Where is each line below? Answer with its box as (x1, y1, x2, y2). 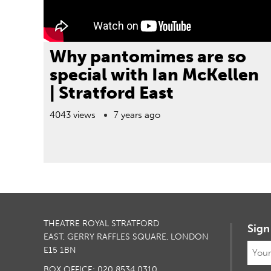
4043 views (50, 109, 96, 120)
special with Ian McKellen (50, 65, 259, 85)
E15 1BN (44, 245, 76, 255)
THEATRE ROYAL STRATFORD (44, 218, 159, 229)
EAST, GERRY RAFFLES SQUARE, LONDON (44, 232, 209, 242)
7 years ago (114, 109, 160, 120)
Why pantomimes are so (50, 47, 246, 67)
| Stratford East (50, 83, 174, 103)
